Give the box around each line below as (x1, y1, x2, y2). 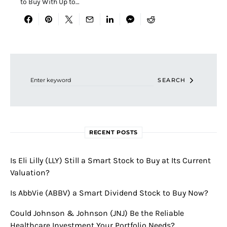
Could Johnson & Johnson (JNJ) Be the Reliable (10, 208, 184, 218)
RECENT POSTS (89, 129, 138, 136)
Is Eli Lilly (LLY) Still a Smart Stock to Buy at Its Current (10, 156, 211, 166)
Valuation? (10, 168, 50, 178)
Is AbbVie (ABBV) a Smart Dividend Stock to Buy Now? (10, 188, 208, 198)
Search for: (10, 54, 39, 61)
